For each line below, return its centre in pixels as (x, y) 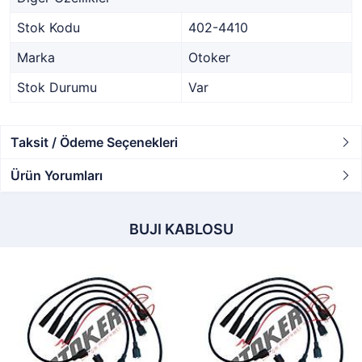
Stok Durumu (57, 87)
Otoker (209, 57)
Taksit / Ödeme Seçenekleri (94, 142)
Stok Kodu (48, 27)
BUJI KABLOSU (181, 229)
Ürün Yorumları (57, 175)
